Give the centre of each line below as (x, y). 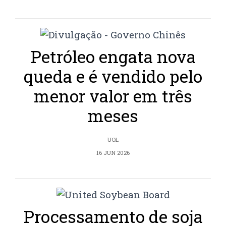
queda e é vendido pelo (113, 76)
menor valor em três (113, 96)
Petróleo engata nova (113, 57)
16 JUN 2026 (113, 153)
